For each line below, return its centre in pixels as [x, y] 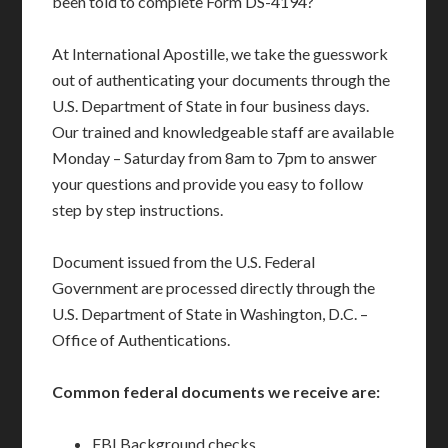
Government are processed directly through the [214, 287]
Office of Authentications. [141, 339]
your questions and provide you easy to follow [208, 183]
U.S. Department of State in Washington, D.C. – [210, 313]
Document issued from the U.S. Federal [184, 261]
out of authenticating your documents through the [221, 79]
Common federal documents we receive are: [216, 391]
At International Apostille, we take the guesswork [220, 53]
